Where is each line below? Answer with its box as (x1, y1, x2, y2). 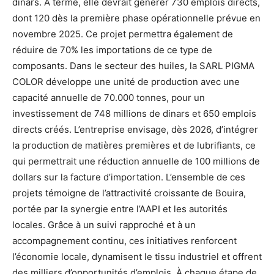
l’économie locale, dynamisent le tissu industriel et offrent (12, 250, 262, 262)
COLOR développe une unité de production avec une (12, 75, 240, 87)
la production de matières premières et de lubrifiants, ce (12, 139, 256, 151)
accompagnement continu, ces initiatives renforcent (12, 234, 237, 246)
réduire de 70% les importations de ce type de (12, 43, 212, 56)
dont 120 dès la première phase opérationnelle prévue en (12, 12, 261, 24)
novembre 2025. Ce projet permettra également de (12, 28, 233, 40)
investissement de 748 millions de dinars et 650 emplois (12, 107, 256, 119)
